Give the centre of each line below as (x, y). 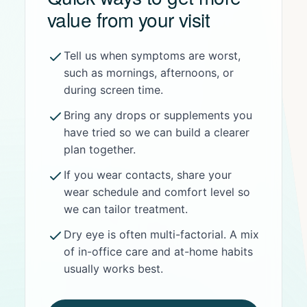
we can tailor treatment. (126, 209)
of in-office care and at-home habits (158, 251)
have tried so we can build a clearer (157, 132)
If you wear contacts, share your (148, 175)
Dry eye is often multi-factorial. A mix (161, 234)
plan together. (100, 149)
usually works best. (113, 269)
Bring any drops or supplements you (158, 115)
